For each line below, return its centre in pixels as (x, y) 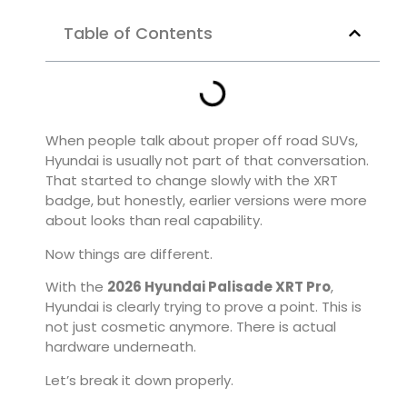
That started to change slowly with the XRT (192, 181)
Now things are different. (129, 253)
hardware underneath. (121, 347)
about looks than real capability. (154, 221)
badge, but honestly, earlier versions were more (206, 201)
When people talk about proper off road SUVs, (202, 141)
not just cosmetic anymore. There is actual (191, 327)
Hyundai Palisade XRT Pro (238, 287)
